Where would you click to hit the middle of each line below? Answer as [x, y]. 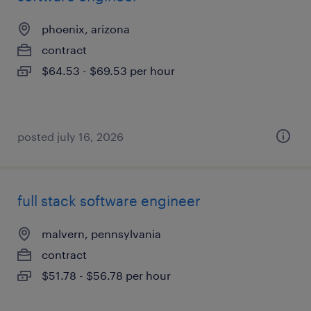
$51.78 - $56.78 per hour [106, 275]
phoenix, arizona [86, 29]
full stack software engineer [109, 201]
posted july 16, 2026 [70, 136]
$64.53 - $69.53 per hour [108, 70]
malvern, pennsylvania [101, 234]
